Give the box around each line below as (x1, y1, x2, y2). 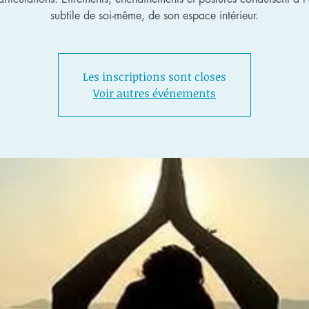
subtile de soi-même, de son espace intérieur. (50, 8, 259, 23)
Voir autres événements (93, 86, 216, 101)
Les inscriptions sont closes (83, 69, 226, 84)
